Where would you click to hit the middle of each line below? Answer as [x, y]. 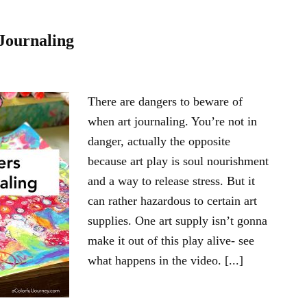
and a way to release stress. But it [171, 181]
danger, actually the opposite [159, 141]
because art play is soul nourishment [178, 161]
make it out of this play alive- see [171, 241]
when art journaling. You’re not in [172, 121]
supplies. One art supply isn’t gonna [177, 221]
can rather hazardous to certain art [172, 201]
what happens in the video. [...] [165, 260]
